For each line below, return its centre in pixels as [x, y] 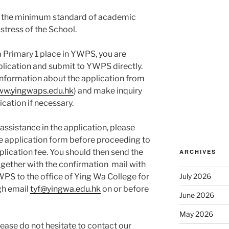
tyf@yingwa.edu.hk [65, 189]
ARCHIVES [198, 152]
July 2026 [195, 176]
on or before [125, 189]
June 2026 [197, 195]
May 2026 [196, 214]
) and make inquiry [108, 91]
